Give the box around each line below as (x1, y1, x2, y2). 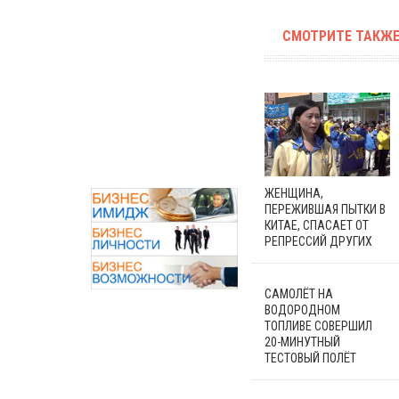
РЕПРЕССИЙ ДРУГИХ (265, 233, 372, 248)
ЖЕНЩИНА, (265, 185, 323, 200)
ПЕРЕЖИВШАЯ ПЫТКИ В (265, 201, 386, 216)
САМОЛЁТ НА (265, 286, 333, 301)
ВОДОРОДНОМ (265, 302, 340, 317)
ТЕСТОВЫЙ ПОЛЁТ (265, 350, 356, 365)
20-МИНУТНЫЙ (265, 334, 340, 349)
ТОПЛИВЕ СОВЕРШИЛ (265, 318, 372, 333)
